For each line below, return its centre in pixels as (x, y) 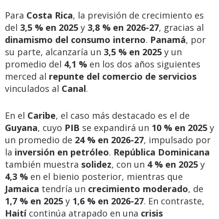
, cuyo (51, 128)
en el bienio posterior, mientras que (105, 176)
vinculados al (33, 88)
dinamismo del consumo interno (75, 40)
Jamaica (22, 189)
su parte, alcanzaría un (54, 52)
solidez (96, 164)
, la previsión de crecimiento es (138, 15)
